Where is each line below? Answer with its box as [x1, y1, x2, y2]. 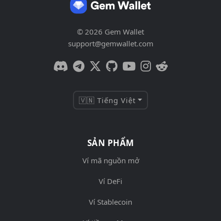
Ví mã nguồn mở [82, 155, 139, 165]
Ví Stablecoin [89, 196, 132, 207]
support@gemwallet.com [68, 38, 153, 48]
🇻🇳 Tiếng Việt [79, 95, 136, 105]
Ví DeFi [99, 176, 122, 186]
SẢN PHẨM [87, 137, 134, 148]
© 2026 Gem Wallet [77, 26, 144, 37]
